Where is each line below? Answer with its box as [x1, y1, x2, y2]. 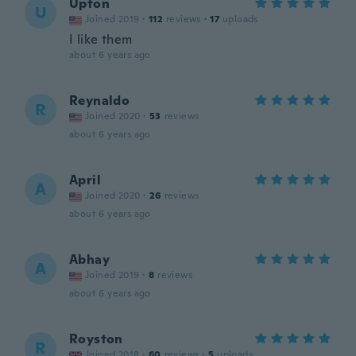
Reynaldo [69, 92, 130, 109]
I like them [69, 31, 133, 48]
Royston [69, 331, 123, 347]
